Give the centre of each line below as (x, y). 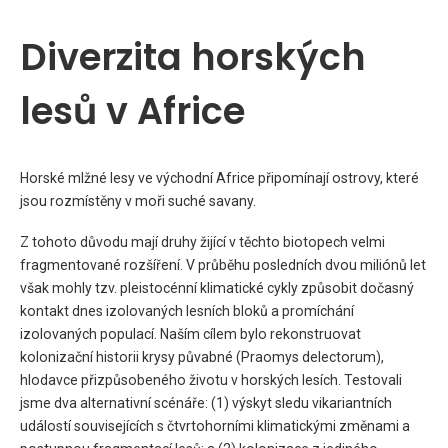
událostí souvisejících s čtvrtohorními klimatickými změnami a (215, 425)
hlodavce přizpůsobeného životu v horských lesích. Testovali (211, 379)
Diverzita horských (193, 57)
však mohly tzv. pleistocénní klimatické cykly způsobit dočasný (217, 287)
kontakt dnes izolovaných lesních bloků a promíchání (187, 310)
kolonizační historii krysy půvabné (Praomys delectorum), (202, 356)
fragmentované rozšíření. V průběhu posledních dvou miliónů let (223, 264)
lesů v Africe (132, 111)
